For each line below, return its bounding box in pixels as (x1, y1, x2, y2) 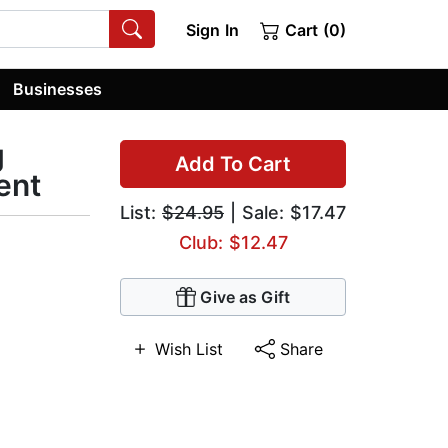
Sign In (185, 20, 239, 40)
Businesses (13, 78, 103, 99)
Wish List (155, 339, 224, 360)
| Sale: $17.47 (224, 202, 346, 224)
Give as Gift (200, 287, 290, 308)
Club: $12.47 (178, 232, 288, 254)
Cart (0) (280, 20, 346, 40)
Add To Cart (175, 152, 291, 177)
